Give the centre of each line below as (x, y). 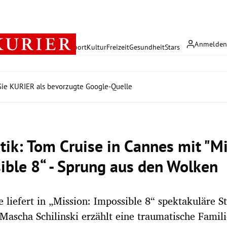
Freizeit (118, 47)
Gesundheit (147, 47)
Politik (29, 47)
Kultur (97, 47)
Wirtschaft (54, 47)
